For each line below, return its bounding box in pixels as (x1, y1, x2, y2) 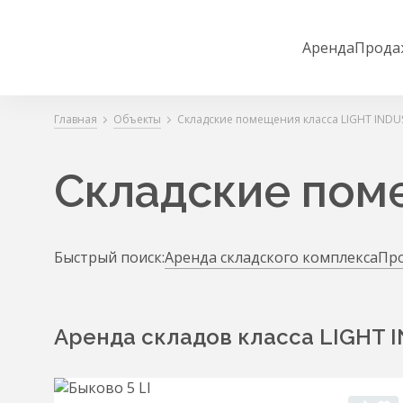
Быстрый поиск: (54, 247, 165, 267)
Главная (54, 112, 97, 127)
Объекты (113, 112, 161, 127)
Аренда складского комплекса (165, 247, 378, 267)
